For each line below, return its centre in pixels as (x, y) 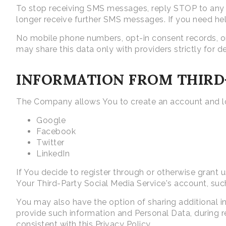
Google (51, 121)
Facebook (56, 132)
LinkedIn (53, 154)
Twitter (50, 143)
